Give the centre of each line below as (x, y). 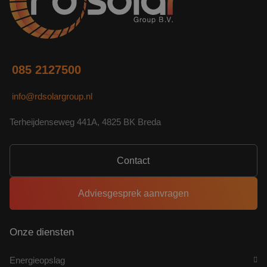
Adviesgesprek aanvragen (133, 193)
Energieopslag (37, 260)
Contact (133, 161)
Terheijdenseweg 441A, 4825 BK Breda (85, 122)
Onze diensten (42, 232)
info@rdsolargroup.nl (52, 96)
